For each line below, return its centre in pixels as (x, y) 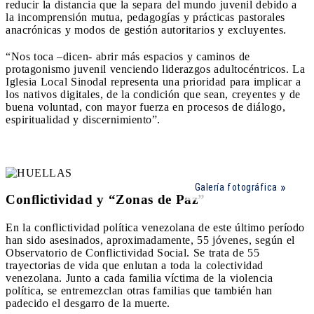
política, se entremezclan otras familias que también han (139, 291)
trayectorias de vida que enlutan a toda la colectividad (135, 266)
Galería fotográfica (236, 187)
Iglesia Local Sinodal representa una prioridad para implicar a (153, 81)
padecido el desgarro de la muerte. (88, 303)
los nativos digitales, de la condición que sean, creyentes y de (153, 94)
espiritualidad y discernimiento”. (83, 119)
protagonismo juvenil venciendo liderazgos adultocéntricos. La (155, 69)
